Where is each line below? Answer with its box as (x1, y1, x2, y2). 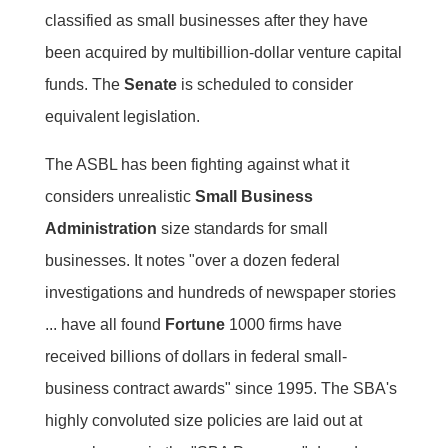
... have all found (44, 315, 165, 333)
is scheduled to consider (176, 75, 353, 93)
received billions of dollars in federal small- (44, 347, 347, 365)
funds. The (44, 75, 124, 93)
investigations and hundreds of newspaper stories (44, 283, 396, 301)
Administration (44, 219, 157, 237)
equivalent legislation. (44, 107, 200, 125)
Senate (123, 75, 177, 93)
